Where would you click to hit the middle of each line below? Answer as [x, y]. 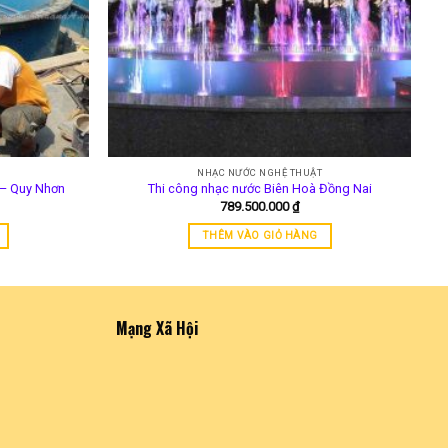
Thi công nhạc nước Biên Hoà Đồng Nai [259, 189]
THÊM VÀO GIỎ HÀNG [260, 235]
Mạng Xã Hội [157, 328]
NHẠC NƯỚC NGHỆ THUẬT [260, 173]
